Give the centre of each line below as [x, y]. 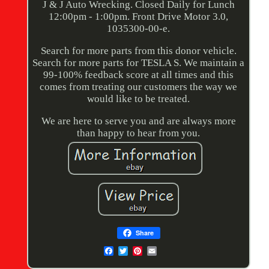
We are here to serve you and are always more [138, 121]
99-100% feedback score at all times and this [139, 75]
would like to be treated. [139, 99]
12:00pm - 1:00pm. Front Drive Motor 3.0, [139, 17]
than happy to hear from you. [139, 133]
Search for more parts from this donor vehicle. [138, 51]
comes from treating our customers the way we [139, 87]
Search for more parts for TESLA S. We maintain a [139, 63]
